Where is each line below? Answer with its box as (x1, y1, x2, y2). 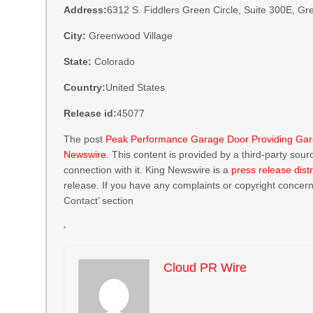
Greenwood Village (86, 30, 173, 41)
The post (64, 133, 106, 145)
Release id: (64, 108, 117, 119)
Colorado (92, 56, 136, 67)
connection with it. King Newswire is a (64, 164, 232, 175)
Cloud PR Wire (163, 261, 247, 275)
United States (105, 82, 166, 93)
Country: (64, 82, 106, 93)
